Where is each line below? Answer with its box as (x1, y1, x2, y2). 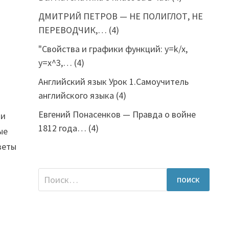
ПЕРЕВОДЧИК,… (38, 24, 107, 36)
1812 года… (38, 122, 86, 134)
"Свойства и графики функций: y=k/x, (38, 43, 188, 55)
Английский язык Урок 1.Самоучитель (38, 76, 189, 87)
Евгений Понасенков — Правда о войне (38, 108, 196, 120)
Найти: (37, 169, 65, 180)
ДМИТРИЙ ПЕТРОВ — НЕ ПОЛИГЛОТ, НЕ (38, 10, 203, 22)
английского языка (38, 89, 114, 101)
